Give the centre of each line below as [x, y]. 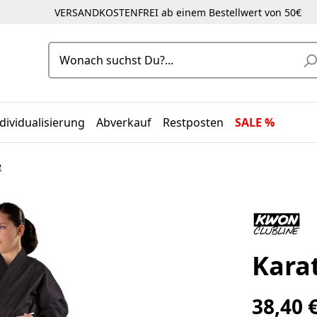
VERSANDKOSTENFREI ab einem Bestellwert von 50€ [178, 12]
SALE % [255, 122]
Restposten [194, 122]
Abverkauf [124, 122]
